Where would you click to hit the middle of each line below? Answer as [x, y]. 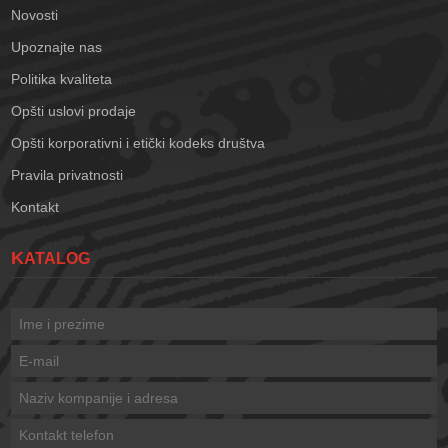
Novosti [35, 15]
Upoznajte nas [57, 47]
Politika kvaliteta [62, 79]
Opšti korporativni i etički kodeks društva [138, 143]
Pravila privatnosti [67, 175]
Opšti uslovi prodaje [74, 111]
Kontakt [35, 207]
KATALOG [57, 259]
